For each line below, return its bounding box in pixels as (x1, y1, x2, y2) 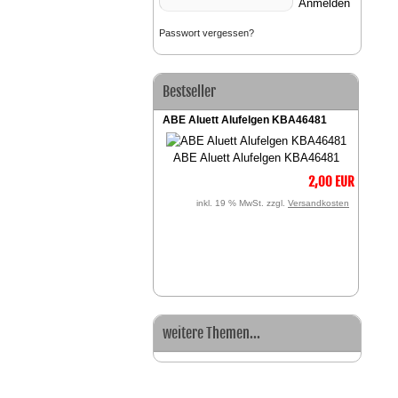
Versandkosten (288, 197, 349, 208)
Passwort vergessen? (159, 27, 254, 38)
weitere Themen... (163, 323, 260, 342)
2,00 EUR (308, 172, 354, 190)
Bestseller (163, 82, 216, 100)
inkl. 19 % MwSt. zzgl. (196, 197, 288, 208)
